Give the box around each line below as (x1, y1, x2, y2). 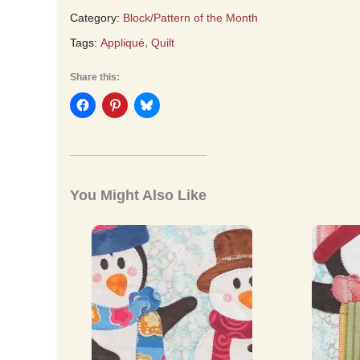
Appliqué (100, 35, 145, 49)
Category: (70, 10, 120, 24)
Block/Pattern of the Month (123, 10, 258, 24)
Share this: (70, 71, 120, 83)
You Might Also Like (70, 186, 207, 203)
